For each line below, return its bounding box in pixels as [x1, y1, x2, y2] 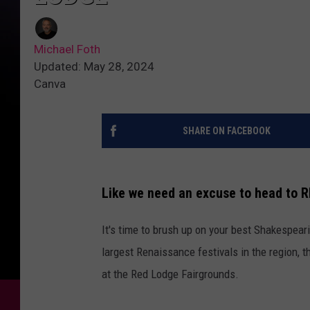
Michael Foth [34, 42, 100, 57]
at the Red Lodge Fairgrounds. [102, 266, 239, 281]
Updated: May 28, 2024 [34, 60, 154, 74]
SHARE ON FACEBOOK [182, 125, 271, 137]
